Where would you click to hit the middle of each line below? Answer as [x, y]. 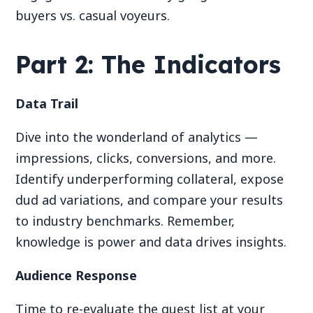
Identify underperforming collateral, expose [150, 179]
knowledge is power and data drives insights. [151, 242]
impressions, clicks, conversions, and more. [146, 158]
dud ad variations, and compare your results [150, 200]
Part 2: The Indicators [148, 65]
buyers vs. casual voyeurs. [96, 15]
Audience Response [77, 276]
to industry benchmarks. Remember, [125, 221]
